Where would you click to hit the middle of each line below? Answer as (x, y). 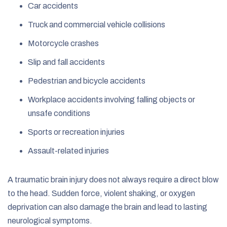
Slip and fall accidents (66, 62)
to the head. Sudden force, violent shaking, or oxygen (101, 193)
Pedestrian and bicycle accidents (87, 81)
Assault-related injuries (68, 150)
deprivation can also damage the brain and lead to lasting (107, 207)
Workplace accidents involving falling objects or (111, 99)
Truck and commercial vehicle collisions (97, 24)
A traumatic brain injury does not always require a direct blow (113, 179)
